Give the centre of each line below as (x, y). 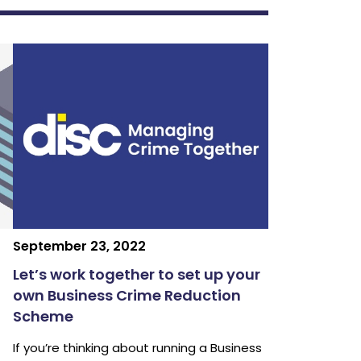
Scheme (44, 317)
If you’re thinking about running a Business (138, 348)
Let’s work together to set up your (137, 275)
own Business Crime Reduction (127, 296)
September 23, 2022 (80, 247)
